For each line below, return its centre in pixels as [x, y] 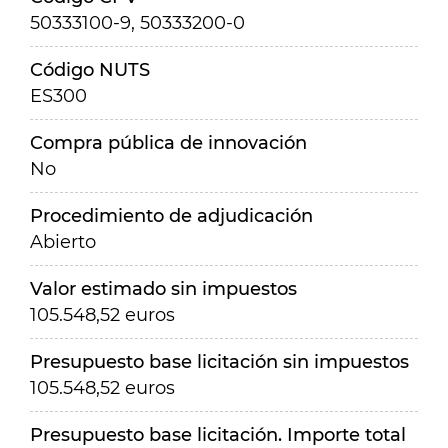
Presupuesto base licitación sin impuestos [219, 362]
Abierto [63, 242]
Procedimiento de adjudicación [171, 216]
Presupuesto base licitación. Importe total [218, 435]
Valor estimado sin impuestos [163, 289]
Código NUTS [90, 70]
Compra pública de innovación [168, 143]
